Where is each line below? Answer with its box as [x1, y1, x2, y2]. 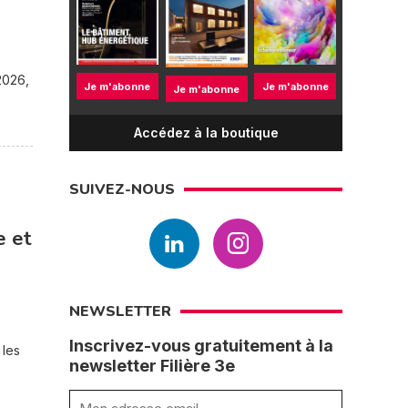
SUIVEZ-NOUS [69, 179, 175, 199]
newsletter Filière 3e [69, 356, 235, 375]
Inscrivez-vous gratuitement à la [69, 336, 333, 355]
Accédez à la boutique [133, 125, 279, 140]
